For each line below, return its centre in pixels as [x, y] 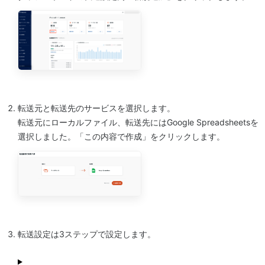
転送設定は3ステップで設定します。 [87, 234]
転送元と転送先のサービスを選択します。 [96, 108]
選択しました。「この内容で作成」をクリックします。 [121, 137]
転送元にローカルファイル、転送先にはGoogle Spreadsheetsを [138, 122]
